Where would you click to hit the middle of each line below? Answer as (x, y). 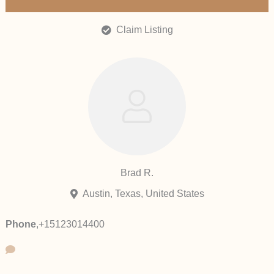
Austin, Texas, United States (143, 193)
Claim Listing (144, 29)
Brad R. (137, 172)
